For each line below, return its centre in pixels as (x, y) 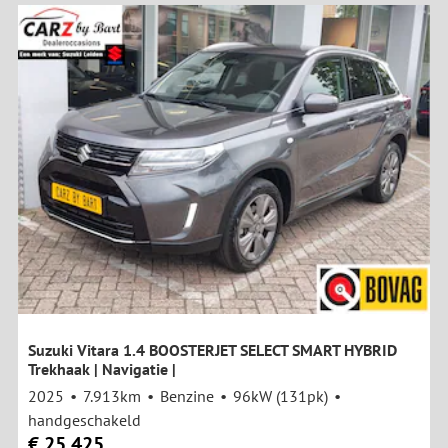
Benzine (187, 396)
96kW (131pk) (280, 396)
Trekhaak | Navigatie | (102, 369)
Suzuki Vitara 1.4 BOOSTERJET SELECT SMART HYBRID (212, 350)
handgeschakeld (84, 420)
